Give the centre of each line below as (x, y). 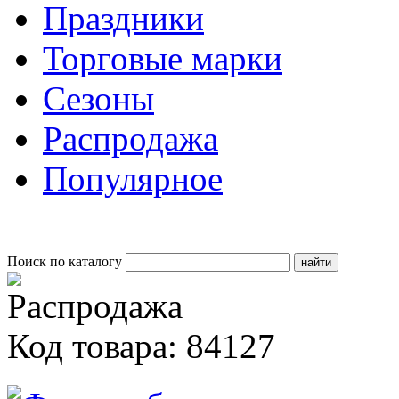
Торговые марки (163, 58)
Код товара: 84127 (141, 346)
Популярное (133, 179)
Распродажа (130, 138)
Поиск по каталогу (65, 261)
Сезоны (98, 98)
